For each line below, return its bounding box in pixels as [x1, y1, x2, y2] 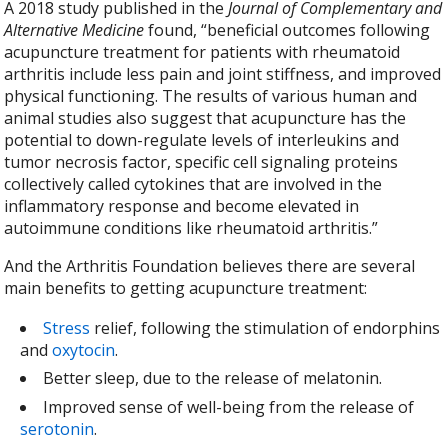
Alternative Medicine [4, 19, 145, 42]
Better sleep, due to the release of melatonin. [43, 367, 383, 390]
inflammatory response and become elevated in [4, 195, 360, 218]
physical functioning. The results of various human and [4, 85, 418, 108]
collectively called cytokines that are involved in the [4, 173, 383, 196]
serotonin [20, 417, 95, 440]
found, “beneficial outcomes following [144, 19, 431, 42]
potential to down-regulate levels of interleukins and [4, 129, 400, 152]
